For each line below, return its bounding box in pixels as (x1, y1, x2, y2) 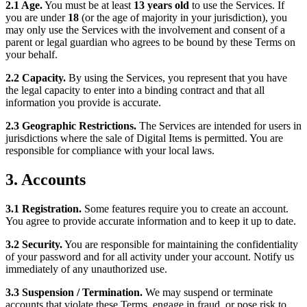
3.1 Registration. (5, 203, 82, 215)
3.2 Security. (5, 238, 62, 251)
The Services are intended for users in (136, 120, 302, 132)
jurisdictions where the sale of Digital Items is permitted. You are (5, 132, 283, 145)
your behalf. (5, 49, 58, 61)
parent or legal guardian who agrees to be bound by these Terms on (5, 36, 295, 49)
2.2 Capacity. (5, 72, 66, 84)
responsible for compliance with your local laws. (5, 145, 214, 157)
